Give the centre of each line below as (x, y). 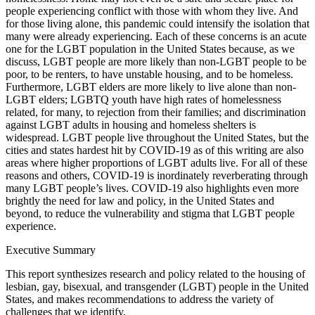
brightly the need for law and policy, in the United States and (140, 200)
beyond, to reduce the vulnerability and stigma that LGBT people (150, 213)
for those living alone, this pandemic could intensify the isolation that (157, 23)
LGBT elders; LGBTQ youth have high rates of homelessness (143, 99)
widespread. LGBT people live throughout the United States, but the (157, 137)
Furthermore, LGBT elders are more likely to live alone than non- (151, 86)
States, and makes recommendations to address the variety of (140, 299)
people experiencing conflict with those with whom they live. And (152, 11)
